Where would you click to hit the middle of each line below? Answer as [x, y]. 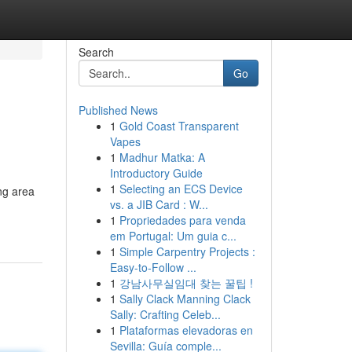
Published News [118, 110]
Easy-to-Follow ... [153, 267]
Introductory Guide [156, 173]
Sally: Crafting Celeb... [165, 314]
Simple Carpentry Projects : [187, 251]
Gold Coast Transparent [179, 126]
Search [96, 52]
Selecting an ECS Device [181, 189]
